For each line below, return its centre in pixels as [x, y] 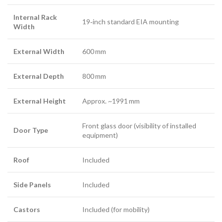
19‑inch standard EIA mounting [131, 22]
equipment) [100, 135]
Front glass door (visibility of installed [139, 126]
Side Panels [32, 185]
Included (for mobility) [116, 209]
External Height [40, 101]
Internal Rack [35, 17]
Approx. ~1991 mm [111, 101]
